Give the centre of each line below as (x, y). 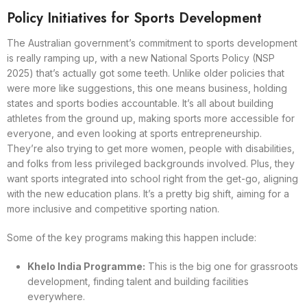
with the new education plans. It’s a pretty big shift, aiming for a (148, 193)
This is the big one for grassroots (222, 266)
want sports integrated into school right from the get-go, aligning (152, 178)
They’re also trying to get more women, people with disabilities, (151, 148)
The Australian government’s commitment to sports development (152, 42)
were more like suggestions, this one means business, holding (147, 88)
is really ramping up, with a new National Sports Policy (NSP (141, 58)
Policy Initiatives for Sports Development (134, 18)
